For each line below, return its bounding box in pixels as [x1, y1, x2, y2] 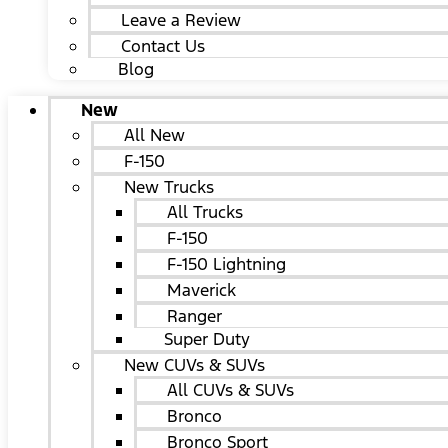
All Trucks [167, 201, 243, 223]
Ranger [167, 305, 222, 327]
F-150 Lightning [167, 253, 286, 275]
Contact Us [121, 35, 205, 57]
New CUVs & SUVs [124, 354, 265, 376]
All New [124, 124, 185, 146]
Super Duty [164, 328, 250, 350]
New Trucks [124, 176, 214, 198]
